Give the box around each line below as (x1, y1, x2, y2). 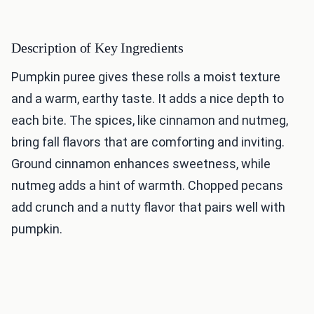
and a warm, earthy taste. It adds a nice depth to (11, 91, 284, 107)
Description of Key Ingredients (11, 40, 184, 56)
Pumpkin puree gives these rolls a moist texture (11, 69, 280, 85)
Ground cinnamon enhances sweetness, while (11, 156, 271, 172)
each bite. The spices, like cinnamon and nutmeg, (11, 113, 288, 128)
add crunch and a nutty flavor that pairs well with (11, 200, 285, 215)
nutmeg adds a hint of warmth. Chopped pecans (11, 178, 283, 193)
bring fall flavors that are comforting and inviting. (11, 135, 285, 150)
